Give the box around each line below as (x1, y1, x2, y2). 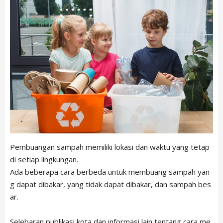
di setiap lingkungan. (10, 154, 78, 165)
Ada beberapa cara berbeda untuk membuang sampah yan (10, 167, 210, 177)
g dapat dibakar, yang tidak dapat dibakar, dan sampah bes (10, 179, 211, 190)
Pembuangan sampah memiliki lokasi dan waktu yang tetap (10, 142, 210, 152)
